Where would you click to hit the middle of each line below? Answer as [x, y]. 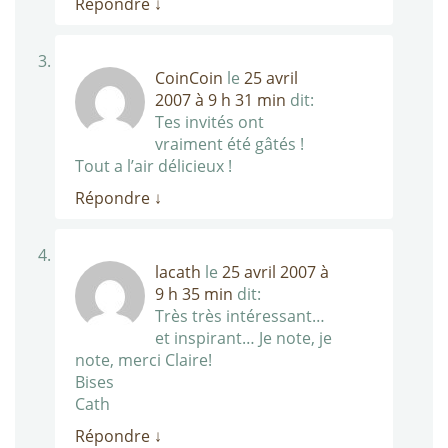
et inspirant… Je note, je [243, 338]
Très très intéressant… [240, 316]
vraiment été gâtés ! [229, 144]
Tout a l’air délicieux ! [153, 166]
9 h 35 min [194, 294]
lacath [178, 272]
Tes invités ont [209, 122]
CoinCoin [189, 78]
